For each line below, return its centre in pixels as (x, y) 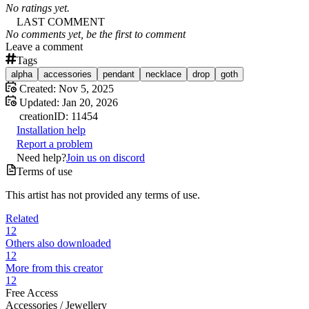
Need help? (41, 157)
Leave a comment (44, 46)
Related (22, 218)
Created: (36, 88)
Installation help (51, 130)
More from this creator (54, 268)
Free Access (32, 292)
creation (37, 116)
